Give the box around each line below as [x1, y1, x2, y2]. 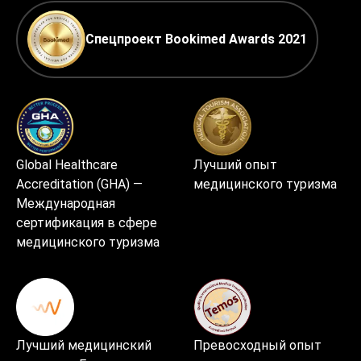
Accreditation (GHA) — [16, 176, 143, 192]
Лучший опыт [193, 157, 277, 172]
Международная [16, 196, 115, 211]
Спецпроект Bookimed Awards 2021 [85, 31, 307, 47]
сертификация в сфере [16, 215, 157, 230]
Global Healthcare [16, 157, 118, 172]
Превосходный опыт [193, 338, 322, 353]
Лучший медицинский [16, 338, 151, 353]
